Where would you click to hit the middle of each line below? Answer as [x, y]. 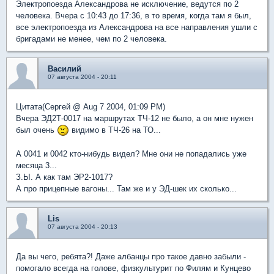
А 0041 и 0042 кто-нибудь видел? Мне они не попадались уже [131, 154]
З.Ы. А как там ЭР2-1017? [64, 177]
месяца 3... [36, 166]
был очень [36, 130]
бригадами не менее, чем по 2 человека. [91, 39]
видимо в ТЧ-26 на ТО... [115, 130]
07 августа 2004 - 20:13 [83, 227]
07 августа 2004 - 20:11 [82, 76]
